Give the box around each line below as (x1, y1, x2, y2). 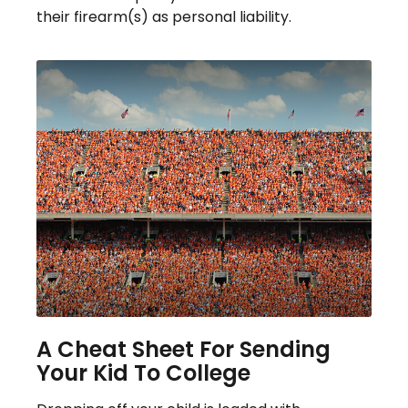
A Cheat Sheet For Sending (36, 334, 331, 365)
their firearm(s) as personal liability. (36, 6, 291, 28)
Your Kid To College (36, 358, 250, 389)
